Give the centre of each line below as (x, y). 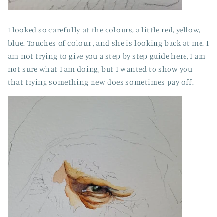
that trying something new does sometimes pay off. (101, 82)
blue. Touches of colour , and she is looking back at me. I (108, 43)
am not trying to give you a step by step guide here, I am (107, 56)
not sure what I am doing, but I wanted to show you (100, 69)
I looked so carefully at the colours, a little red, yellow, (104, 30)
